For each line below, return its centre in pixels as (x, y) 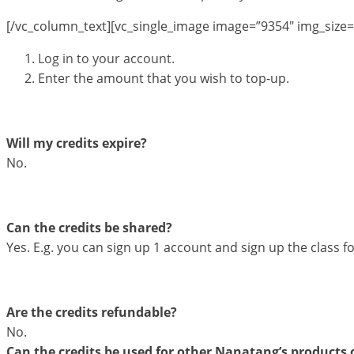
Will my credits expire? (77, 143)
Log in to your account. (106, 58)
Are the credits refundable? (92, 312)
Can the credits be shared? (89, 227)
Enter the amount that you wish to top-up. (164, 78)
